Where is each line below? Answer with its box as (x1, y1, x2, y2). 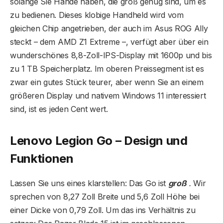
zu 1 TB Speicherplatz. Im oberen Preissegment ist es (10, 63, 204, 74)
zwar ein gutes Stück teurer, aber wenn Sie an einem (10, 77, 204, 87)
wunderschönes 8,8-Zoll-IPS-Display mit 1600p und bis (10, 50, 212, 60)
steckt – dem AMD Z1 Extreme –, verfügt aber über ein (10, 36, 209, 47)
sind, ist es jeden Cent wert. (10, 104, 108, 114)
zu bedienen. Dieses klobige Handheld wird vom (10, 9, 184, 20)
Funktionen (10, 151, 74, 166)
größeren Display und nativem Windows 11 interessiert (10, 90, 206, 101)
